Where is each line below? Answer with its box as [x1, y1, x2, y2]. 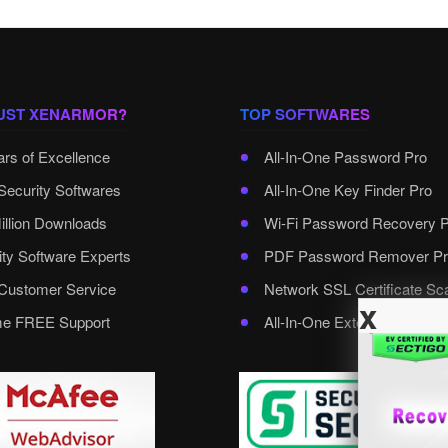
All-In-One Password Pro [264, 145, 427, 167]
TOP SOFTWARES [240, 102, 370, 125]
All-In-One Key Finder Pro [264, 178, 432, 200]
